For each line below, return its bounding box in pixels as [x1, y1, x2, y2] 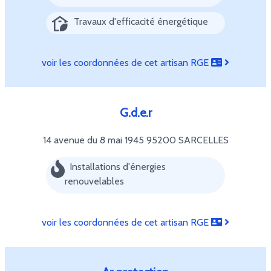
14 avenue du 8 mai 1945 [42, 134, 146, 146]
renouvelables [64, 175, 124, 187]
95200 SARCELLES [146, 134, 229, 146]
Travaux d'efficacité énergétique [74, 16, 208, 27]
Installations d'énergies [69, 161, 166, 172]
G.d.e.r [119, 105, 152, 120]
